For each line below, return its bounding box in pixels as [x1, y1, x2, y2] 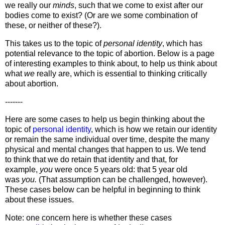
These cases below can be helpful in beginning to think [5, 185, 200, 194]
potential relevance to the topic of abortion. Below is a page [5, 49, 214, 58]
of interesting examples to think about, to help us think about [5, 59, 217, 68]
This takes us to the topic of [5, 39, 103, 48]
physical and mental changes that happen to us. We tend [5, 145, 206, 154]
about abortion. [5, 79, 60, 88]
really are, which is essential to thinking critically [37, 69, 207, 78]
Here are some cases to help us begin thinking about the [5, 115, 205, 124]
